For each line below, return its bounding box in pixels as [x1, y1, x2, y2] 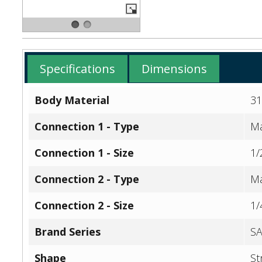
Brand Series [35, 225, 101, 239]
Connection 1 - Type [35, 119, 140, 134]
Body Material [35, 93, 110, 108]
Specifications [39, 61, 115, 77]
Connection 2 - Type [35, 172, 140, 187]
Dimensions [142, 61, 208, 77]
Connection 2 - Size [35, 198, 135, 213]
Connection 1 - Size [35, 146, 135, 160]
